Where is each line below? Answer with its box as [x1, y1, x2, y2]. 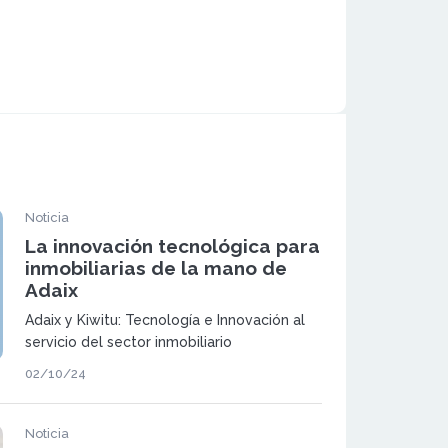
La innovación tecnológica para [24, 234, 320, 257]
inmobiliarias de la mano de [24, 256, 287, 279]
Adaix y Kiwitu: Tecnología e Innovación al [24, 311, 305, 328]
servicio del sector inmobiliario [24, 333, 232, 350]
